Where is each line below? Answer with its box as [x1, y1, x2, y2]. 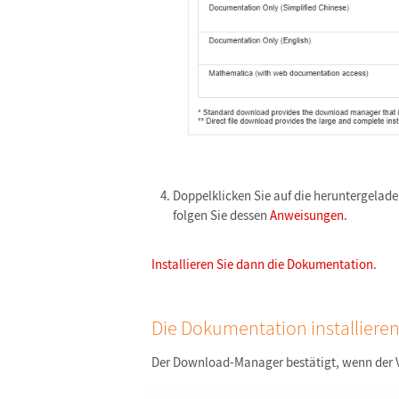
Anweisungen [270, 206, 344, 224]
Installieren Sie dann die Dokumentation [151, 255, 373, 273]
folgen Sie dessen [173, 206, 270, 224]
